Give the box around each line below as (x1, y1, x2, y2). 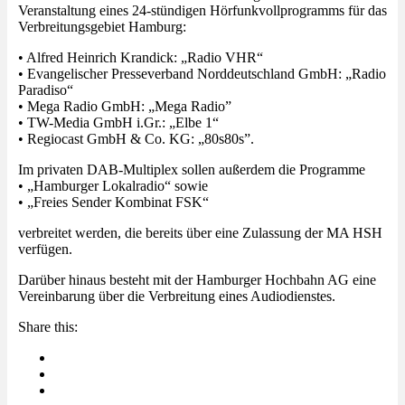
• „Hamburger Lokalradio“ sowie (18, 177, 208, 193)
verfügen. (18, 240, 72, 257)
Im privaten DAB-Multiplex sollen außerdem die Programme (18, 161, 365, 177)
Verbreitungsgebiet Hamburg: (18, 18, 186, 34)
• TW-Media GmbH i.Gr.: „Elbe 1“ (18, 114, 219, 130)
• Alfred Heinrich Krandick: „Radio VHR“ (18, 49, 263, 65)
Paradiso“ (18, 81, 73, 98)
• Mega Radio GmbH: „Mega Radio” (18, 98, 231, 114)
